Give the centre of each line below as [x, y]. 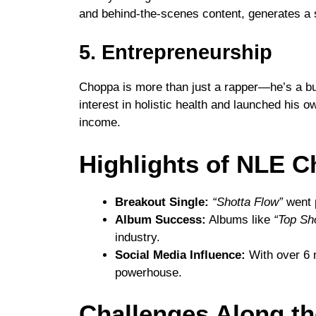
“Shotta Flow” [248, 202]
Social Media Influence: [180, 255]
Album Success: [160, 219]
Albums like [240, 219]
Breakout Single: [162, 202]
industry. [138, 237]
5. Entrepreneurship [176, 53]
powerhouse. [148, 272]
